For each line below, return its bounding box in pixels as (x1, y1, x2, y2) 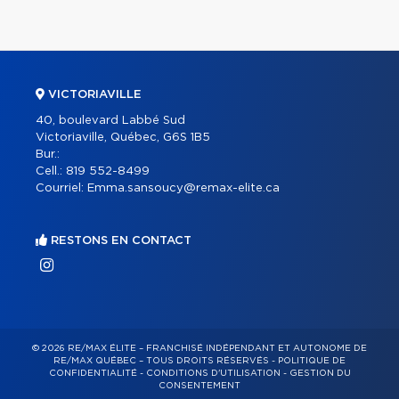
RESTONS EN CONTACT (47, 235, 191, 248)
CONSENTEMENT (159, 381, 240, 391)
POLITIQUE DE (278, 356, 346, 366)
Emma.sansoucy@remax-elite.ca (87, 183, 280, 195)
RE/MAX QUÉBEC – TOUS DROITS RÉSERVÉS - (53, 356, 278, 366)
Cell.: (36, 166, 66, 178)
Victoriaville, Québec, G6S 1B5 (36, 132, 210, 144)
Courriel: (36, 183, 87, 195)
